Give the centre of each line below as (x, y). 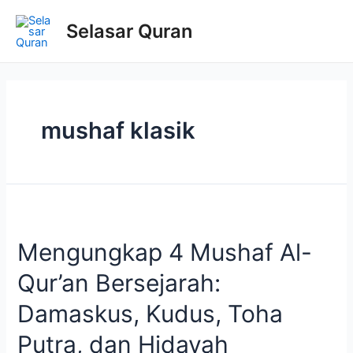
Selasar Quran (129, 31)
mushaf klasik (118, 130)
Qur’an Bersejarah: (119, 283)
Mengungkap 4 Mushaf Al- (165, 253)
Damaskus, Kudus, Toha (150, 314)
